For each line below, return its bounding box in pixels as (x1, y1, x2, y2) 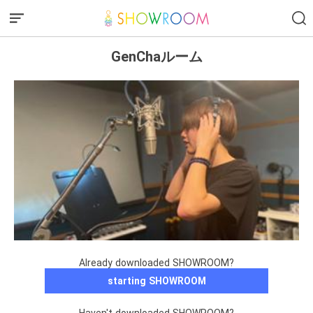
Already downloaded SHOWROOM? (79, 257, 234, 269)
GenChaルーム (110, 48, 203, 65)
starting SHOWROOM (107, 275, 206, 287)
